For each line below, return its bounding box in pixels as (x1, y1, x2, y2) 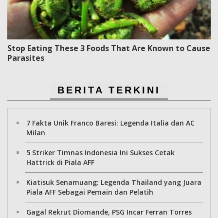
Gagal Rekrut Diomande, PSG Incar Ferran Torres (26, 207, 192, 217)
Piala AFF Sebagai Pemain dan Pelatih (26, 187, 153, 197)
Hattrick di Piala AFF (26, 157, 94, 167)
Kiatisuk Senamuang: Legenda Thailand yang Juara (26, 177, 201, 187)
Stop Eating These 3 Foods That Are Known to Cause (7, 42, 210, 54)
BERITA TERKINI (57, 84, 161, 95)
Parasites (7, 52, 44, 63)
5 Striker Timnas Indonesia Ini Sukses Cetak (26, 147, 175, 157)
